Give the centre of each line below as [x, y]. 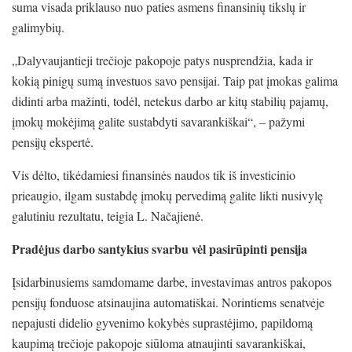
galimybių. [38, 27]
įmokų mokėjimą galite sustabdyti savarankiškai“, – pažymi [158, 121]
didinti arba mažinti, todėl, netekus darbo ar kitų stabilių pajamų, [170, 101]
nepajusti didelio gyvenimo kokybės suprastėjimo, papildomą [162, 322]
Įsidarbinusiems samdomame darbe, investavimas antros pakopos [172, 281]
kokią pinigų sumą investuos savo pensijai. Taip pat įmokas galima [175, 80]
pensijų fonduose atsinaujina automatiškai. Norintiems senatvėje [168, 302]
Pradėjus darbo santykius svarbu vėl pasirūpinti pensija [159, 248]
